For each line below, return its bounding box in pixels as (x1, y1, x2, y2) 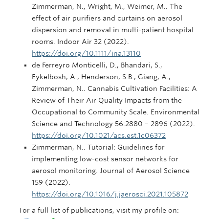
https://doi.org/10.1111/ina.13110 (32, 49, 141, 57)
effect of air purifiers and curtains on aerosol (32, 14, 182, 22)
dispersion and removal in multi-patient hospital (32, 25, 194, 34)
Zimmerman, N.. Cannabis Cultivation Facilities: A (32, 84, 197, 92)
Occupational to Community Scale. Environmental (32, 108, 199, 116)
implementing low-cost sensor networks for (32, 154, 178, 163)
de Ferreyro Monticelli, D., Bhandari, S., (32, 61, 162, 69)
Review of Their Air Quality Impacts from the (32, 96, 182, 104)
